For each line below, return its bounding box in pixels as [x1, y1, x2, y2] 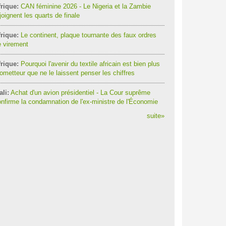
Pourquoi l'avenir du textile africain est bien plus [18, 60, 160, 68]
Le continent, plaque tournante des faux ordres [18, 31, 156, 39]
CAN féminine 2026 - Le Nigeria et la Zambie [18, 3, 151, 10]
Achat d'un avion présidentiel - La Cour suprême [9, 89, 150, 96]
